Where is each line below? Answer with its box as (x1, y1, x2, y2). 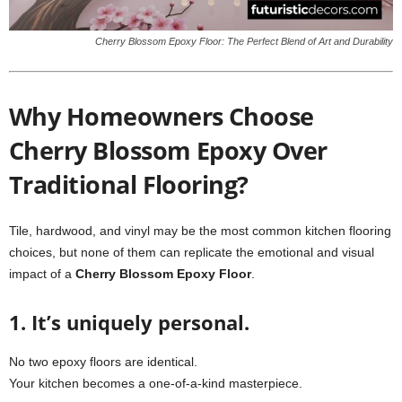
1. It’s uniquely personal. (9, 309, 249, 336)
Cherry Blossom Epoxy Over (9, 134, 328, 167)
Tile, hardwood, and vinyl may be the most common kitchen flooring (9, 223, 391, 238)
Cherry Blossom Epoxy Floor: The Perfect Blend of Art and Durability (95, 36, 393, 47)
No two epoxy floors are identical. (9, 354, 197, 369)
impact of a (9, 267, 75, 281)
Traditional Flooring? (9, 168, 249, 201)
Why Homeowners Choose (9, 100, 314, 133)
